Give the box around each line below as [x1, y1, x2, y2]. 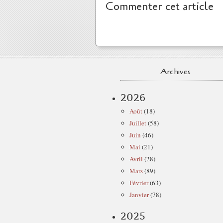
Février [129, 178, 148, 187]
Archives [160, 66, 190, 77]
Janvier [129, 190, 149, 199]
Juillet [129, 118, 146, 127]
